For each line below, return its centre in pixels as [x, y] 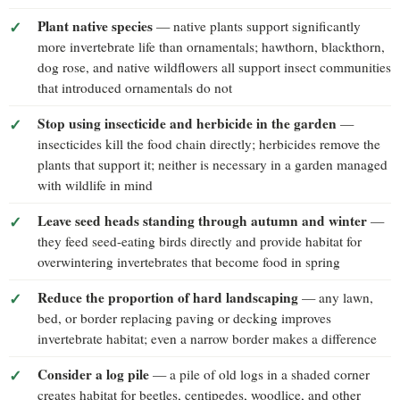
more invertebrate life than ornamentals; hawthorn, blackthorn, [211, 46]
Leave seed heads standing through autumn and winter [202, 220]
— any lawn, [336, 297]
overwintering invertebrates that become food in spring [189, 261]
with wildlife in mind [95, 184]
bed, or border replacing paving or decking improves [184, 317]
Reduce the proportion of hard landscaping [168, 297]
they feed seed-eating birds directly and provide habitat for [200, 241]
